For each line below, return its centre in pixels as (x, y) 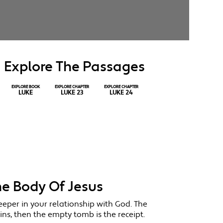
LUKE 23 (72, 93)
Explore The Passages (74, 67)
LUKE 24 (121, 93)
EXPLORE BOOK (25, 87)
